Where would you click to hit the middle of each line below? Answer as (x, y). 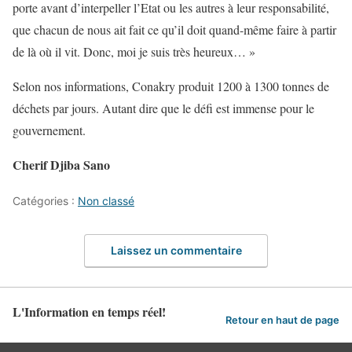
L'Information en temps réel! (89, 311)
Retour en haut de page (282, 320)
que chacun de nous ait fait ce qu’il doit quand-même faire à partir (174, 30)
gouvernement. (49, 130)
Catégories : (45, 201)
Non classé (106, 201)
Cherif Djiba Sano (61, 165)
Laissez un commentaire (176, 250)
